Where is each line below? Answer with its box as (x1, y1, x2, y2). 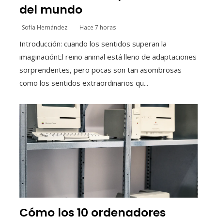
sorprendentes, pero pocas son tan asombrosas (19, 65, 182, 75)
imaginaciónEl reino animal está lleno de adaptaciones (19, 52, 197, 62)
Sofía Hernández (22, 23, 67, 32)
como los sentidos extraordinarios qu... (19, 78, 148, 88)
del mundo (19, 1, 82, 18)
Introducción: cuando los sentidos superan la (19, 39, 167, 49)
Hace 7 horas (79, 23, 116, 32)
